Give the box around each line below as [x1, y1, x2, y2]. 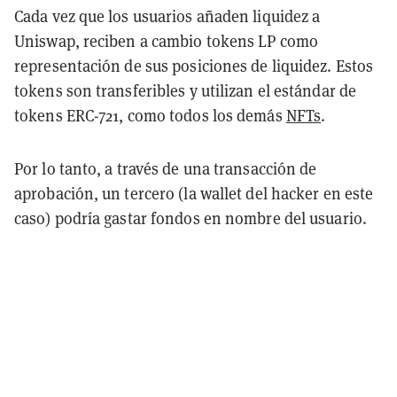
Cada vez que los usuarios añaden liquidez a [14, 6, 321, 27]
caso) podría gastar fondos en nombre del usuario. [14, 208, 367, 230]
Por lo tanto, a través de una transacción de [14, 159, 317, 180]
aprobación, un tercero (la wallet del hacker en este [14, 183, 374, 205]
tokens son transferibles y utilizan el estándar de [14, 81, 357, 102]
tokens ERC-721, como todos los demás [14, 105, 286, 127]
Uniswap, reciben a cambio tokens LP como [14, 31, 319, 52]
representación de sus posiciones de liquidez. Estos [14, 56, 374, 77]
